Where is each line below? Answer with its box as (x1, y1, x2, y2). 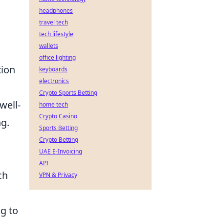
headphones (39, 6, 73, 15)
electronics (39, 77, 69, 85)
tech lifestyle (39, 30, 73, 38)
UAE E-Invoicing (39, 147, 82, 155)
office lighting (39, 53, 76, 62)
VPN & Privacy (39, 171, 77, 179)
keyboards (39, 65, 67, 73)
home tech (39, 100, 68, 109)
